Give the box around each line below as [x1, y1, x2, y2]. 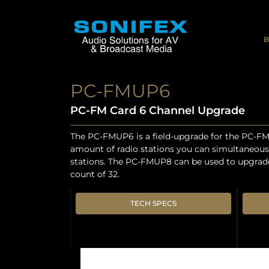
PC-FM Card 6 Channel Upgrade [70, 104, 245, 117]
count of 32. [70, 169, 119, 179]
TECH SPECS [130, 199, 177, 208]
